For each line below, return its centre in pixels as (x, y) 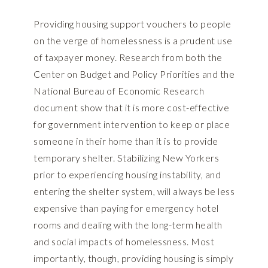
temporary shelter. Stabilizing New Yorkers (126, 158)
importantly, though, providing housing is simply (133, 258)
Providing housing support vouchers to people (132, 24)
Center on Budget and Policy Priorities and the (134, 74)
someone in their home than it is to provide (126, 141)
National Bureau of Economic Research (119, 91)
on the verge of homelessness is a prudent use (133, 41)
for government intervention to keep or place (132, 124)
